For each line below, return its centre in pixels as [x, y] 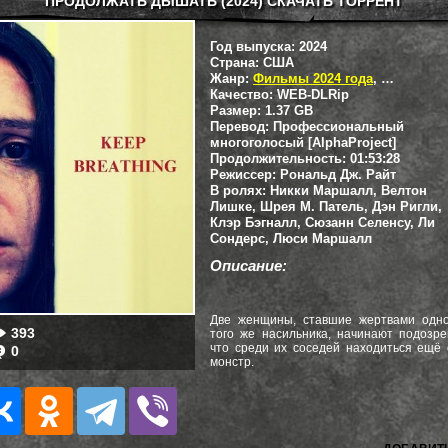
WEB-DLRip [311, 94]
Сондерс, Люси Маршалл [291, 238]
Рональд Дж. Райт [336, 174]
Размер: [235, 110]
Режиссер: [243, 174]
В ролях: [238, 190]
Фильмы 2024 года [313, 78]
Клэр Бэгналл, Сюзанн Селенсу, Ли [322, 222]
